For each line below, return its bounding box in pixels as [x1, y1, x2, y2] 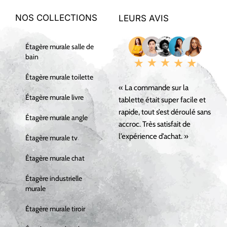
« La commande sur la [119, 83, 188, 92]
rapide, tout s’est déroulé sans [119, 107, 211, 117]
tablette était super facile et [119, 95, 206, 104]
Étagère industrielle [25, 174, 82, 183]
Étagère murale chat [25, 154, 85, 163]
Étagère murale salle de [25, 42, 94, 52]
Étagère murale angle [25, 113, 88, 123]
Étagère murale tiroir [25, 204, 85, 214]
